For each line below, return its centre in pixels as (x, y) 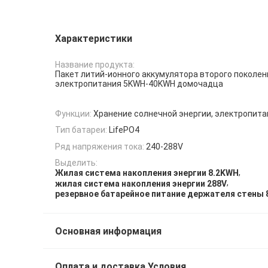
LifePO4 (124, 130)
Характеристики (94, 39)
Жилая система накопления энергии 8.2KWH (147, 173)
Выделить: (76, 163)
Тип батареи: (81, 130)
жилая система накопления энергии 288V (141, 183)
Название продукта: (95, 65)
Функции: (73, 114)
